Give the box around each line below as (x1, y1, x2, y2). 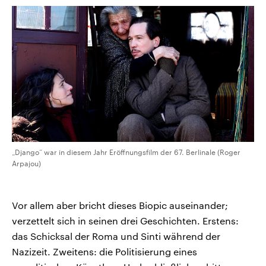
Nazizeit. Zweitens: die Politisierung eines (12, 246, 197, 258)
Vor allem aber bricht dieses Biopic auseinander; (12, 199, 228, 211)
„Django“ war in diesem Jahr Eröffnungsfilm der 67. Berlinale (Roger (12, 148, 240, 157)
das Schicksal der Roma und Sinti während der (12, 230, 220, 242)
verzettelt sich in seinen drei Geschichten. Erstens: (12, 215, 239, 227)
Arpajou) (12, 159, 41, 168)
